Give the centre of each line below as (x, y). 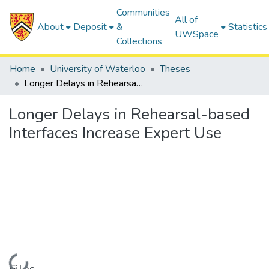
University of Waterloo (98, 69)
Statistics (248, 27)
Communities (144, 13)
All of (186, 20)
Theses (175, 69)
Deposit (90, 27)
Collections (140, 41)
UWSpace (197, 34)
